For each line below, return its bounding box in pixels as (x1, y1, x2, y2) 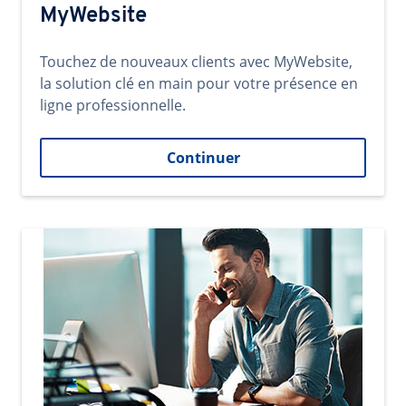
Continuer (166, 148, 240, 168)
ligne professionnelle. (40, 95, 186, 115)
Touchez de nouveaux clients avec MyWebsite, (40, 52, 353, 72)
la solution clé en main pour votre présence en (40, 73, 358, 93)
